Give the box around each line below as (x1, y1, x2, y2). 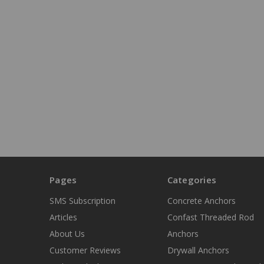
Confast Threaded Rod (167, 212, 254, 223)
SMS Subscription (49, 195, 115, 207)
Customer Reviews (49, 245, 121, 256)
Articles (49, 212, 77, 223)
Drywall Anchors (167, 245, 229, 256)
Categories (167, 174, 216, 186)
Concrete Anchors (167, 195, 236, 207)
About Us (49, 228, 85, 240)
